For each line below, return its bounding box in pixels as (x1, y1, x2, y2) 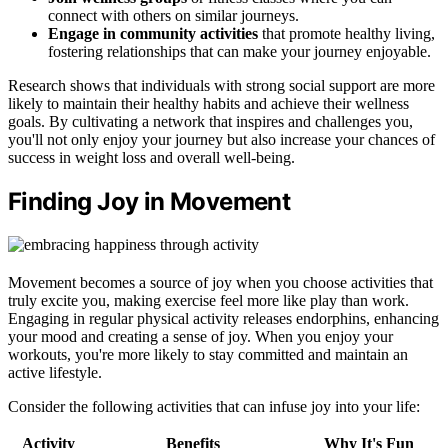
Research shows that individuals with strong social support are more (8, 76, 435, 94)
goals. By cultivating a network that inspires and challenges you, (8, 112, 413, 130)
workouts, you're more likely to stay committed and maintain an (8, 345, 408, 363)
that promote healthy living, (258, 24, 435, 42)
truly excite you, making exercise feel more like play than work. (8, 291, 409, 309)
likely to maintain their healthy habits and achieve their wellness (8, 94, 409, 112)
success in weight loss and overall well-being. (8, 148, 295, 166)
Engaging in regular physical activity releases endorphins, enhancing (8, 309, 439, 327)
